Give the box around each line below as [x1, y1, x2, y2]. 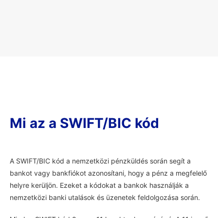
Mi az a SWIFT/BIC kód [10, 115, 159, 131]
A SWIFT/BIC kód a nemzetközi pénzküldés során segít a [10, 157, 191, 165]
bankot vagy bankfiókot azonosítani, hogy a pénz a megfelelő [10, 169, 207, 177]
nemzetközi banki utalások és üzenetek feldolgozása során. [10, 193, 200, 201]
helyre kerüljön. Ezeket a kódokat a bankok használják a [10, 181, 189, 189]
